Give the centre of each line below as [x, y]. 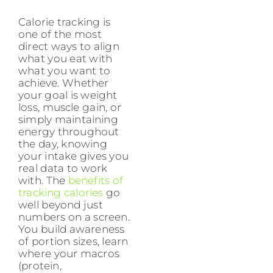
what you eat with [66, 59]
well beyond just [61, 205]
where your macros [69, 254]
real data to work [63, 168]
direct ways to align [69, 47]
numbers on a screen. [74, 217]
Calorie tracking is [65, 22]
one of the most [60, 34]
